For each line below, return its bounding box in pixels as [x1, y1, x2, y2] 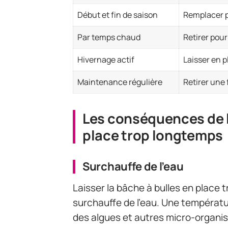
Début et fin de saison [77, 9, 158, 20]
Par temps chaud [77, 31, 140, 43]
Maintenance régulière [77, 76, 162, 88]
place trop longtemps [82, 125, 223, 145]
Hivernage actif [77, 53, 134, 65]
